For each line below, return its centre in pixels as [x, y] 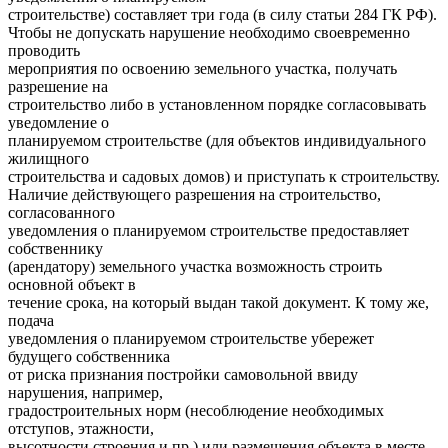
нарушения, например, [85, 392]
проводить [44, 50]
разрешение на [58, 86]
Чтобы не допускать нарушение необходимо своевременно [209, 32]
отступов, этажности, [81, 428]
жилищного [48, 158]
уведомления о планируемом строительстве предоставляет [208, 230]
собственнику [55, 248]
